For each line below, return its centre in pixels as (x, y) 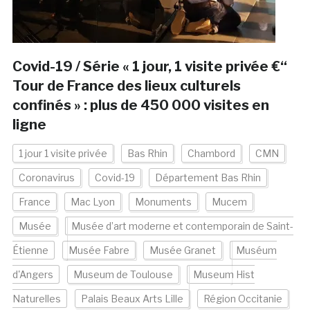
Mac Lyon (92, 202)
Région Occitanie (243, 299)
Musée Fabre (99, 250)
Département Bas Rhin (208, 178)
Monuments (163, 202)
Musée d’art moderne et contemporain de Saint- (182, 226)
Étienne (30, 250)
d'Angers (33, 275)
